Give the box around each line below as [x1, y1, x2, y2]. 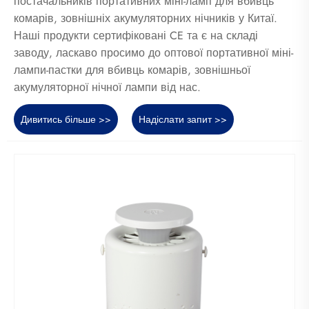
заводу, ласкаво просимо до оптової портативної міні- [14, 45, 293, 61]
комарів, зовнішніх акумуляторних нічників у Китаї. [14, 10, 277, 27]
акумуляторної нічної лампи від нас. [14, 79, 201, 96]
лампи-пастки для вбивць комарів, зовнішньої [14, 62, 250, 79]
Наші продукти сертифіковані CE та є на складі [14, 28, 258, 44]
